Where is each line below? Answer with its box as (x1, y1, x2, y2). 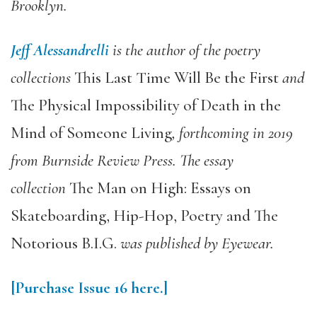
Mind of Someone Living (11, 122, 172, 143)
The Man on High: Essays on (69, 178, 251, 198)
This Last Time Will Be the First (74, 67, 279, 88)
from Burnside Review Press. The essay (11, 150, 234, 171)
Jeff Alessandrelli (11, 40, 109, 60)
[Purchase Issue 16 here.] (11, 277, 168, 298)
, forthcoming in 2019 (172, 122, 293, 143)
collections (11, 67, 74, 88)
